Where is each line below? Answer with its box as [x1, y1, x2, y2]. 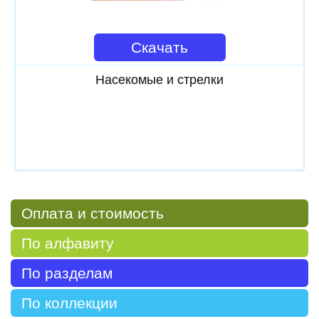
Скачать [131, 38, 188, 56]
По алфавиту [21, 234, 114, 251]
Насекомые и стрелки [95, 72, 224, 87]
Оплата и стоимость [21, 204, 164, 221]
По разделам [21, 264, 113, 281]
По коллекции [21, 294, 117, 311]
